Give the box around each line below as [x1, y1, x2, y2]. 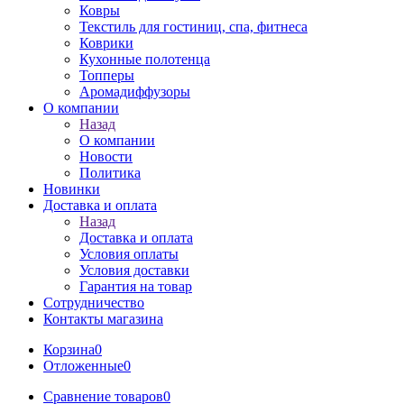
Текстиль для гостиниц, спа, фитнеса [79, 19, 308, 34]
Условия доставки [79, 262, 189, 278]
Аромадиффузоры [79, 84, 190, 99]
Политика [79, 165, 141, 180]
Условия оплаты [79, 246, 179, 262]
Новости [79, 149, 133, 164]
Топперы [79, 68, 134, 83]
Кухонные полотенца [79, 51, 210, 67]
